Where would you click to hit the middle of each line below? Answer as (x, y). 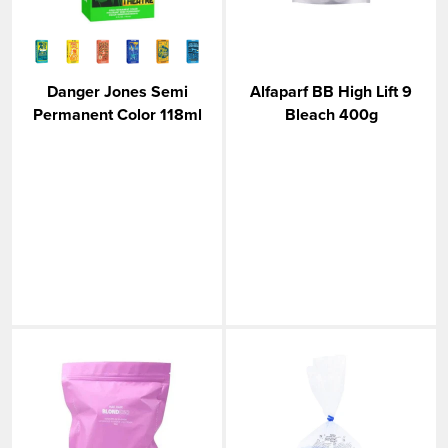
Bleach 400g (331, 114)
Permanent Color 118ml (117, 114)
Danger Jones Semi (117, 91)
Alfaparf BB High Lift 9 (331, 91)
